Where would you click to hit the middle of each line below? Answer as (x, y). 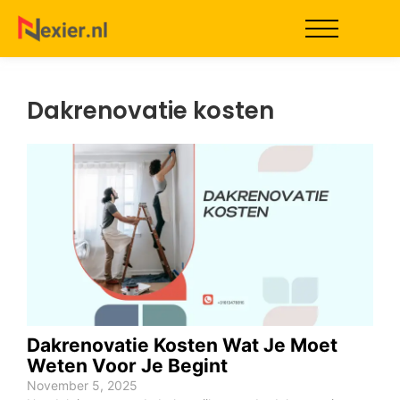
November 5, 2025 (82, 385)
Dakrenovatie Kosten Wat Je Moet (182, 345)
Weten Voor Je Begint (127, 365)
